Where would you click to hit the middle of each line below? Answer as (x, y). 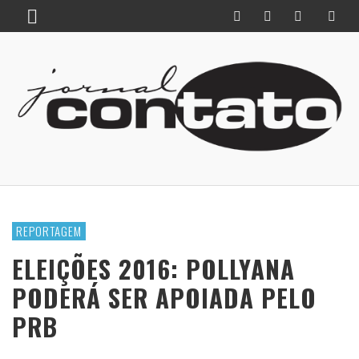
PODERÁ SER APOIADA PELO (164, 298)
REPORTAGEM (49, 231)
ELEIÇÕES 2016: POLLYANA (153, 269)
